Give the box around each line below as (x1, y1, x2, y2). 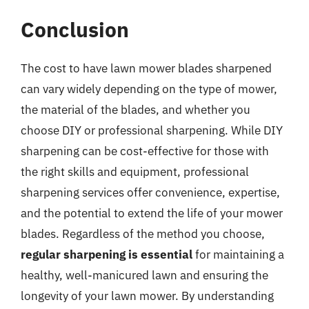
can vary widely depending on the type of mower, (21, 81, 277, 97)
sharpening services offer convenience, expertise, (21, 184, 280, 200)
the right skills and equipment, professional (21, 163, 249, 179)
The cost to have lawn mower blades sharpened (21, 60, 272, 76)
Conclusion (21, 15, 129, 43)
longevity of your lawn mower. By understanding (21, 288, 274, 303)
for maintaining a (192, 246, 284, 262)
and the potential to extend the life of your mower (21, 205, 283, 221)
